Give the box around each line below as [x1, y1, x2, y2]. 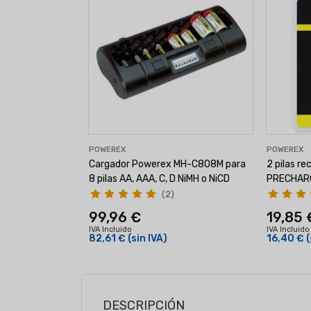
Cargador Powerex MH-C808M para [89, 158, 246, 170]
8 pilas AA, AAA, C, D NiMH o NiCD [89, 172, 230, 185]
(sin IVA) [128, 232, 167, 244]
